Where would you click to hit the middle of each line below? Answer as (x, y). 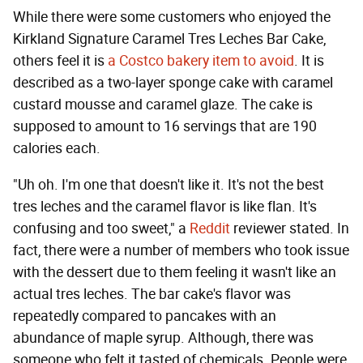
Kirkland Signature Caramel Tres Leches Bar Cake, (169, 38)
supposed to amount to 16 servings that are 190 (165, 126)
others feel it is (60, 60)
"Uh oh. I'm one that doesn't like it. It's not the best (169, 184)
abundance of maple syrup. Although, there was (163, 337)
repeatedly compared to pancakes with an (145, 316)
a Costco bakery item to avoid (201, 60)
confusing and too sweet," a (101, 228)
